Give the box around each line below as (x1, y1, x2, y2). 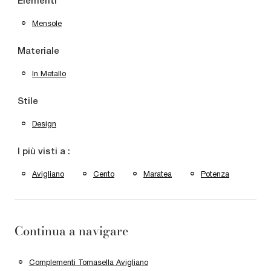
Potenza (201, 169, 229, 178)
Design (32, 119, 56, 128)
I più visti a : (18, 147, 70, 156)
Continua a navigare (15, 221, 129, 240)
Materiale (18, 47, 59, 56)
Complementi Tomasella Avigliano (29, 257, 148, 267)
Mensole (32, 18, 62, 28)
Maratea (143, 169, 172, 178)
